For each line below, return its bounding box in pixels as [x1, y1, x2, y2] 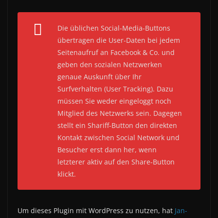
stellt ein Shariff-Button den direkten [57, 120, 177, 130]
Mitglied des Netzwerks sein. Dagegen [57, 108, 182, 118]
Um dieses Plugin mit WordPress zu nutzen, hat [18, 205, 175, 215]
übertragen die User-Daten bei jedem [57, 35, 180, 45]
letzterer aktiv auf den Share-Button [57, 157, 175, 166]
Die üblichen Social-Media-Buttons [57, 23, 170, 33]
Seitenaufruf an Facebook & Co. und [57, 47, 175, 57]
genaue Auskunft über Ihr [57, 72, 142, 81]
